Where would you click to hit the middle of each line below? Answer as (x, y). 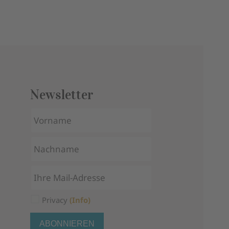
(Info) (80, 200)
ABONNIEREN (67, 223)
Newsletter (61, 94)
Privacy (55, 200)
